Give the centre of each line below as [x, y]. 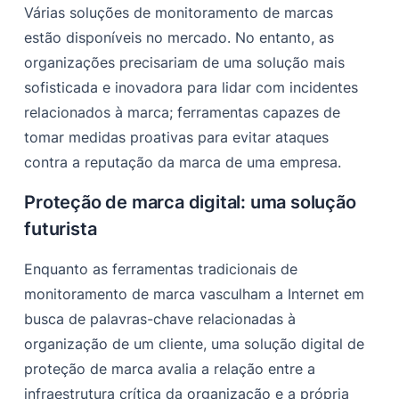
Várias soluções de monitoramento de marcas [179, 13]
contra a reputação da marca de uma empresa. [183, 163]
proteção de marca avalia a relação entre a [170, 369]
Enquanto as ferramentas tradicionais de [161, 269]
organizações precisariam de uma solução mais [185, 63]
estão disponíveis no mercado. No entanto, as [179, 38]
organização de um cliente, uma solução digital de [195, 344]
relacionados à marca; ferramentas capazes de [183, 113]
